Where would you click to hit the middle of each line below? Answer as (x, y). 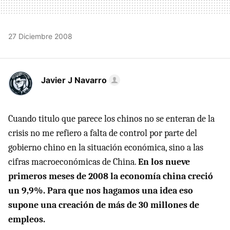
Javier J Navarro (74, 80)
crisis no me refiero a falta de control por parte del (103, 133)
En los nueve (164, 162)
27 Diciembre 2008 (40, 36)
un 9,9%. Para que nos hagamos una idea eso (101, 190)
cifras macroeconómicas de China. (73, 162)
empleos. (27, 219)
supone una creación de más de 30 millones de (104, 205)
